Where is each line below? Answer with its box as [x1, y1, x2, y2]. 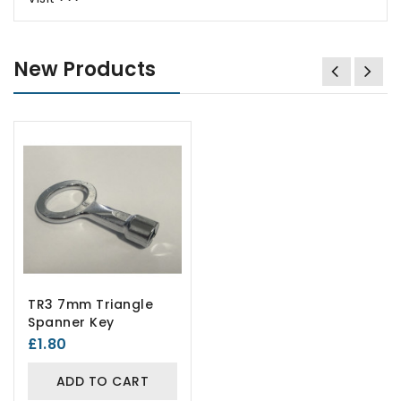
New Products [13, 55, 156, 83]
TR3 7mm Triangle [28, 294, 153, 313]
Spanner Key [28, 312, 115, 331]
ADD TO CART [55, 371, 149, 390]
